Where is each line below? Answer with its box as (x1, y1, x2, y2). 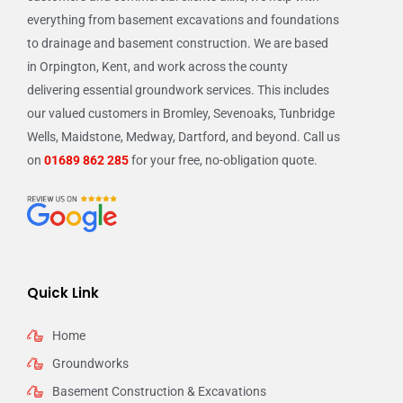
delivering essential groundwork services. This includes (27, 82, 329, 97)
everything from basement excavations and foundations (27, 12, 339, 27)
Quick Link (27, 283, 99, 303)
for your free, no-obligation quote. (129, 152, 318, 167)
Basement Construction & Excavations (51, 384, 266, 399)
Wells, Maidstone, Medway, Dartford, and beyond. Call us (27, 129, 340, 144)
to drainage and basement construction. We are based (27, 35, 328, 50)
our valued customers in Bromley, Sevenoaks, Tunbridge (27, 105, 335, 121)
